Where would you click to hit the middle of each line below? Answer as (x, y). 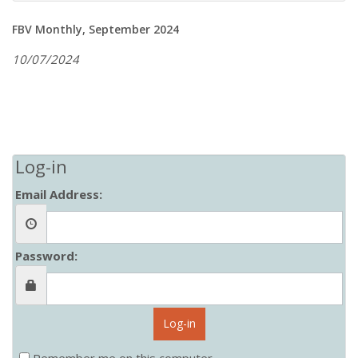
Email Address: (59, 194)
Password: (46, 256)
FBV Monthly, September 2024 (95, 29)
